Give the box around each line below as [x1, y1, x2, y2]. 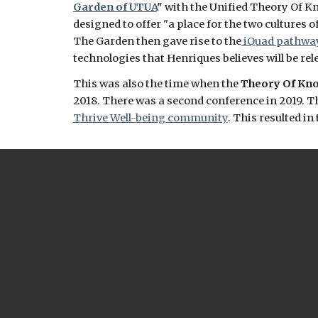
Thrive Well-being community [72, 111, 228, 124]
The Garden [72, 35, 136, 48]
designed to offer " [72, 18, 168, 31]
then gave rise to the [136, 35, 241, 48]
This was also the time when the [72, 77, 241, 90]
